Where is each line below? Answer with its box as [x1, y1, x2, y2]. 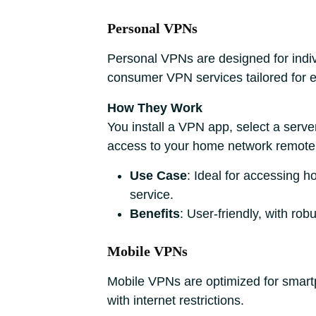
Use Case [130, 169, 187, 183]
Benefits [130, 207, 180, 221]
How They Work [107, 101, 202, 115]
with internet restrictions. [107, 293, 244, 308]
